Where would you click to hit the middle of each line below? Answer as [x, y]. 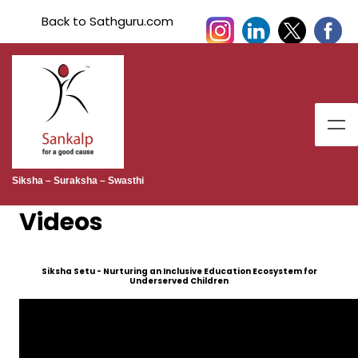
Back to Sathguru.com [107, 21]
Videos [61, 223]
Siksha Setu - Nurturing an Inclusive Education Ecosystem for [179, 272]
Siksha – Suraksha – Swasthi [78, 181]
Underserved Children [179, 281]
